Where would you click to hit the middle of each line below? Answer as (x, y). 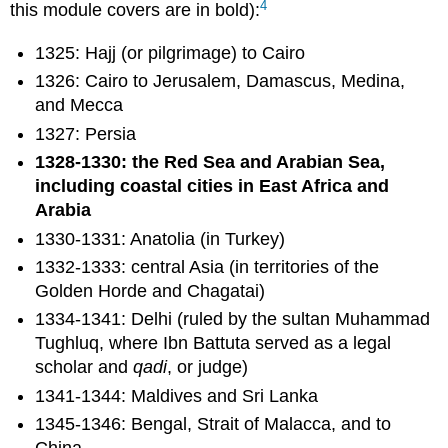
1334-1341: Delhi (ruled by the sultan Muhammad (233, 319)
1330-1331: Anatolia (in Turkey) (160, 238)
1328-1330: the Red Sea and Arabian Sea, (210, 162)
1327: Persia (86, 133)
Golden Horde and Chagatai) (150, 291)
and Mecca (79, 105)
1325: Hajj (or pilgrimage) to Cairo (170, 53)
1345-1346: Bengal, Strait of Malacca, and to (213, 424)
